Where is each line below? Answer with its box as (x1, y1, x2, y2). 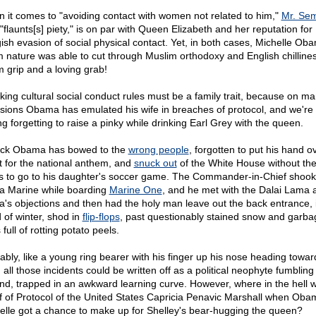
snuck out (133, 157, 177, 169)
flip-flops (82, 211, 120, 222)
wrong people (128, 144, 189, 155)
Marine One (109, 184, 162, 195)
